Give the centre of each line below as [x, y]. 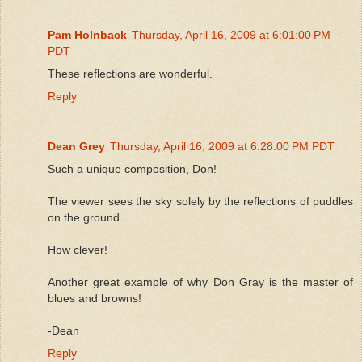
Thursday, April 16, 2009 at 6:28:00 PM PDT [222, 146]
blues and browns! [95, 298]
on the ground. [85, 217]
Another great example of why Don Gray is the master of [200, 282]
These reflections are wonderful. [130, 73]
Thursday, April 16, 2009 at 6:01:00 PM [231, 34]
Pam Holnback [87, 34]
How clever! [78, 249]
